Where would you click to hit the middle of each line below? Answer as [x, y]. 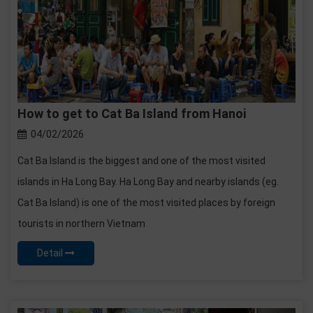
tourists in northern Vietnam [81, 224]
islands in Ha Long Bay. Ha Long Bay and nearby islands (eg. [148, 182]
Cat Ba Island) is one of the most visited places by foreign [146, 203]
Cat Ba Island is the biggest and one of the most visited [141, 161]
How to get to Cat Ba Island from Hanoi [132, 114]
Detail [51, 253]
